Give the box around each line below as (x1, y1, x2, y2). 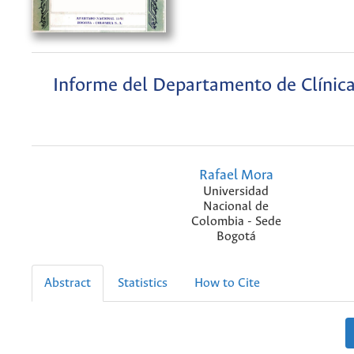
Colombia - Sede (190, 215, 281, 229)
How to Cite (194, 277, 260, 291)
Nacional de (203, 200, 269, 214)
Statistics (118, 277, 168, 291)
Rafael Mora (198, 168, 273, 184)
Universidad (203, 185, 269, 199)
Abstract (44, 277, 91, 291)
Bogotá (216, 230, 256, 244)
